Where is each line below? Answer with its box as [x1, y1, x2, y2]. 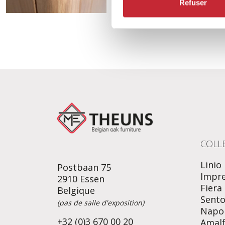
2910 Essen [57, 172, 104, 185]
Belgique [57, 184, 95, 196]
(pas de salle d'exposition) [57, 197, 144, 207]
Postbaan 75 [57, 161, 111, 173]
